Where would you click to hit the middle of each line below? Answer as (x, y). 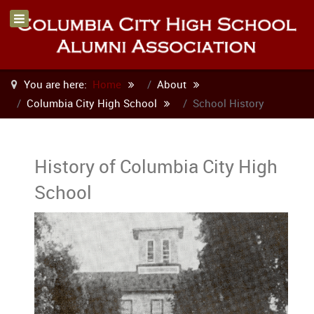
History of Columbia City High (156, 166)
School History (228, 103)
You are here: (57, 84)
